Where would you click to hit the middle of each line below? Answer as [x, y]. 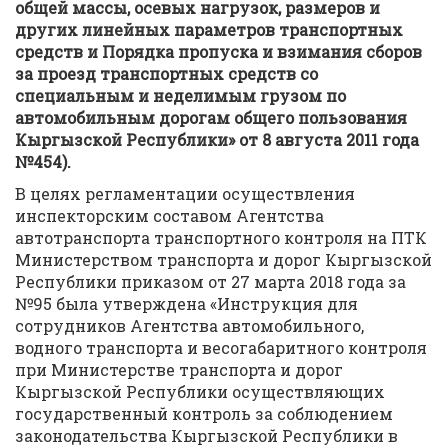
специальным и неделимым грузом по [180, 95]
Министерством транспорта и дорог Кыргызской [223, 259]
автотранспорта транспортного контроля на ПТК [221, 237]
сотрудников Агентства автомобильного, [189, 325]
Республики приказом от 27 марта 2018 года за [210, 281]
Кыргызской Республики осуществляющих [200, 391]
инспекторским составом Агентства [169, 215]
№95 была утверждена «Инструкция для [186, 303]
